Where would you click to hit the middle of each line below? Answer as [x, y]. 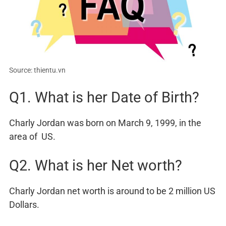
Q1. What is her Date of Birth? [104, 98]
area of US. [32, 137]
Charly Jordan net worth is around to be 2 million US [112, 191]
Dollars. [24, 205]
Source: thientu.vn [37, 70]
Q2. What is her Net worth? [96, 166]
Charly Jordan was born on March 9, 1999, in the [105, 123]
